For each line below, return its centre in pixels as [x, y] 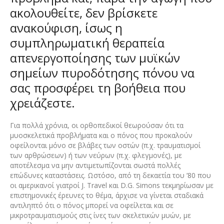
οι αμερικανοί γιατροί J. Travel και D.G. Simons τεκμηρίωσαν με [111, 185]
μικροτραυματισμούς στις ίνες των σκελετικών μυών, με [100, 215]
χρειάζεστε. [42, 102]
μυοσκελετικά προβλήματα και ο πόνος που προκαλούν [101, 135]
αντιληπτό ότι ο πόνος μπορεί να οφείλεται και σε [91, 205]
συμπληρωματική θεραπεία [87, 42]
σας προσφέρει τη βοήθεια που [97, 87]
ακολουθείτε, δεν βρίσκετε [83, 12]
